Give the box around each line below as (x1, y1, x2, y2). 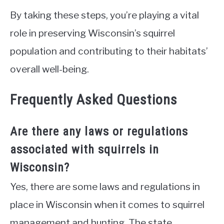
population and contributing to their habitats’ (10, 44, 208, 57)
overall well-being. (10, 62, 89, 75)
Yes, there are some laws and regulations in (10, 180, 200, 193)
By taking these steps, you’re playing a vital (10, 8, 199, 21)
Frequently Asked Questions (10, 91, 177, 108)
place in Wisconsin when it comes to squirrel (10, 198, 204, 211)
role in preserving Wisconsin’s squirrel (10, 26, 175, 39)
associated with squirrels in (10, 142, 159, 157)
